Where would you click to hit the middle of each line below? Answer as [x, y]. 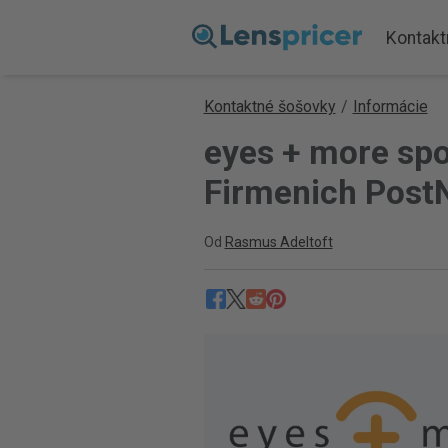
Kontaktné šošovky [269, 106]
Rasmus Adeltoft [278, 242]
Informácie [390, 106]
